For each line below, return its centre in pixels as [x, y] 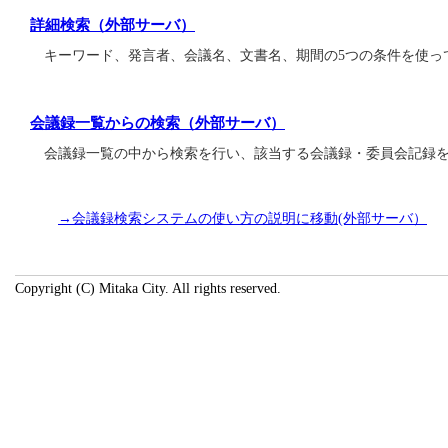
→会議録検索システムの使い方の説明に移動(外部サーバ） [242, 218]
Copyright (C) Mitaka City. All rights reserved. [148, 288]
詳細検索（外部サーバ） [112, 24]
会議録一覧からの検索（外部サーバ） [157, 122]
